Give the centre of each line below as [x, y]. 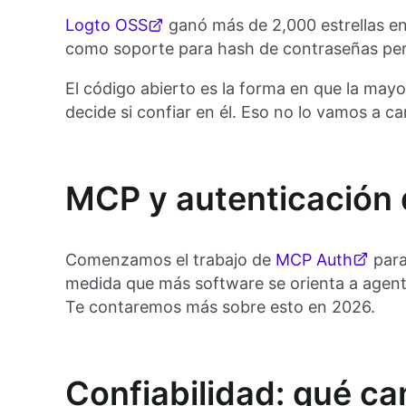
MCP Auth [314, 259]
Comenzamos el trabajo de [170, 259]
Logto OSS [106, 25]
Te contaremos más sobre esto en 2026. [220, 306]
